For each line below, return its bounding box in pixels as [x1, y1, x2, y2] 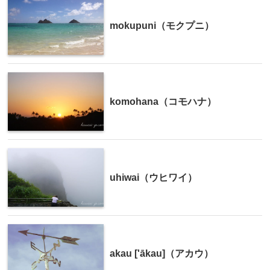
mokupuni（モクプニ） [110, 20, 214, 31]
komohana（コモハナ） [110, 96, 216, 107]
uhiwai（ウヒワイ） [110, 172, 197, 183]
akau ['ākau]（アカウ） [110, 248, 213, 259]
